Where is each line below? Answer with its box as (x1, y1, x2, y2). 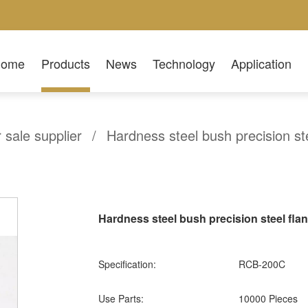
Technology (153, 54, 215, 72)
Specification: (98, 257, 157, 272)
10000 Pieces (236, 291, 298, 306)
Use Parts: (98, 291, 144, 306)
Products (41, 54, 90, 72)
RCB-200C (236, 257, 286, 272)
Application (231, 54, 292, 72)
